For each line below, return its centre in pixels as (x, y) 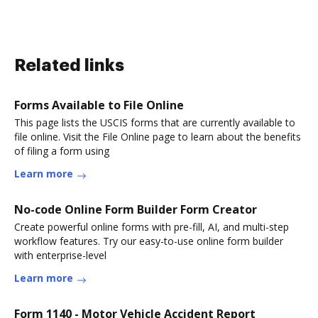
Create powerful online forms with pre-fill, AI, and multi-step (152, 227)
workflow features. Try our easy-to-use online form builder (149, 241)
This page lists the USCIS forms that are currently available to (155, 122)
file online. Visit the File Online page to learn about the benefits (158, 137)
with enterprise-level (60, 255)
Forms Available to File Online (99, 105)
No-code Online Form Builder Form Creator (136, 209)
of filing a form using (62, 151)
